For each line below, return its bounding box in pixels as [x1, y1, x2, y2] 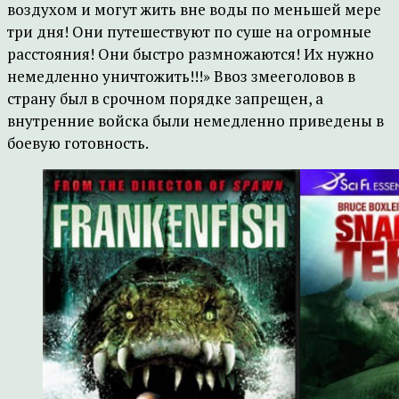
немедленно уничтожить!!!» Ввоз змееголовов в [7, 66, 355, 86]
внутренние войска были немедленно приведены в [7, 110, 384, 131]
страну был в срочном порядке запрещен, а [7, 88, 323, 109]
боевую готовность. [7, 133, 149, 153]
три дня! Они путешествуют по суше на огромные [7, 21, 371, 42]
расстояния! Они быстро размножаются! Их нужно [7, 44, 374, 64]
